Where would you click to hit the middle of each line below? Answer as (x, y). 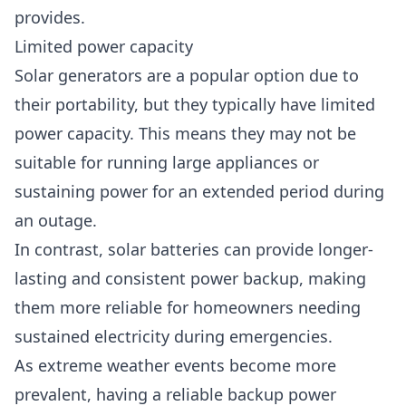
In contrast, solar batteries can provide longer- (194, 249)
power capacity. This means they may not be (185, 133)
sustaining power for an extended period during (199, 191)
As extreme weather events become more (175, 365)
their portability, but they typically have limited (195, 104)
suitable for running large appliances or (167, 162)
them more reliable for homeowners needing (188, 307)
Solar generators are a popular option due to (187, 75)
